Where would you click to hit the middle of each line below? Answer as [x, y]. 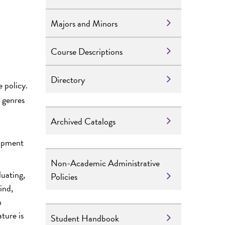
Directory [68, 79]
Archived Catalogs [83, 121]
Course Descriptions [87, 51]
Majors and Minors [84, 23]
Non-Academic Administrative [105, 163]
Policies [64, 176]
